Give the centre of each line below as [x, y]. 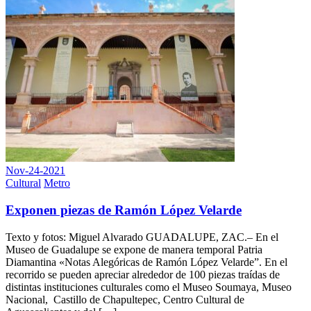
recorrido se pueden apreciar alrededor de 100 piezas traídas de [143, 274]
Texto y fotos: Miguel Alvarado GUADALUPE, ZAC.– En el [142, 237]
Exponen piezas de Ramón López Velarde [124, 210]
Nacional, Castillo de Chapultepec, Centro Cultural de [125, 299]
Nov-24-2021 [35, 171]
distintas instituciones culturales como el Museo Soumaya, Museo [149, 287]
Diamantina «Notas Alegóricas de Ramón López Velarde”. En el [146, 262]
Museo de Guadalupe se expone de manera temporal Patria [134, 249]
